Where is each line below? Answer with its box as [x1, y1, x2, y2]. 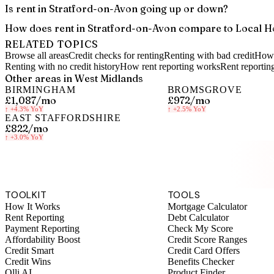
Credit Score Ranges [167, 234, 247, 245]
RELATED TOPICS [5, 38, 99, 50]
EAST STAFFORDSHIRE [5, 113, 121, 123]
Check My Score [167, 223, 233, 234]
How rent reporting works [120, 61, 220, 72]
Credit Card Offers [167, 245, 240, 256]
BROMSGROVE [167, 84, 242, 95]
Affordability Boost [5, 234, 80, 245]
